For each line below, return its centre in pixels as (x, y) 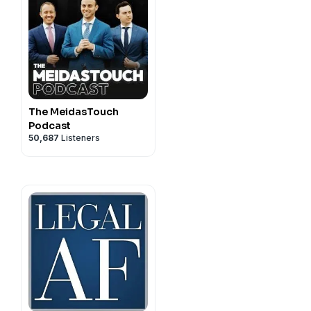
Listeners (79, 138)
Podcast (50, 126)
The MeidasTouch (74, 112)
